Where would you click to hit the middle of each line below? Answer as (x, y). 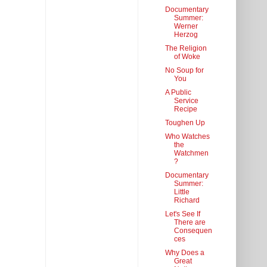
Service (186, 101)
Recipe (185, 109)
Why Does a (184, 253)
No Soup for (184, 71)
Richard (187, 201)
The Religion (186, 49)
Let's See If (182, 214)
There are (190, 223)
